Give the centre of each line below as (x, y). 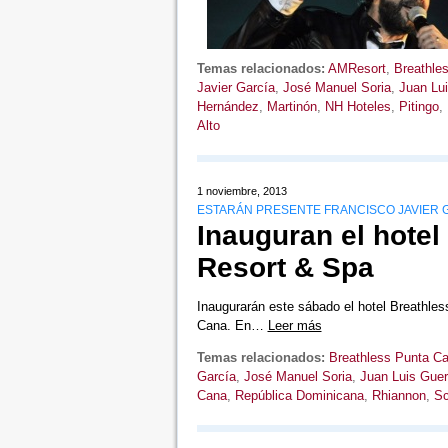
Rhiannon (398, 395)
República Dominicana (299, 395)
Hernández (227, 106)
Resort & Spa (285, 267)
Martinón (291, 106)
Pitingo (418, 106)
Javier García (235, 87)
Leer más (294, 325)
